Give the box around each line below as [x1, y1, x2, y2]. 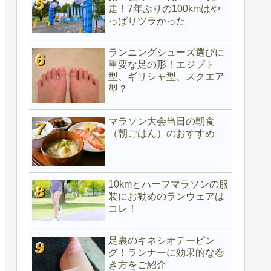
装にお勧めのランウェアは [108, 191, 224, 202]
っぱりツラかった [108, 15, 186, 26]
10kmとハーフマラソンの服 [108, 179, 229, 190]
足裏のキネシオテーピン [108, 235, 215, 246]
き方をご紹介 [108, 259, 166, 270]
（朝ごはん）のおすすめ [108, 128, 215, 139]
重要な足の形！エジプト [108, 59, 215, 70]
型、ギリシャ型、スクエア [108, 71, 224, 82]
